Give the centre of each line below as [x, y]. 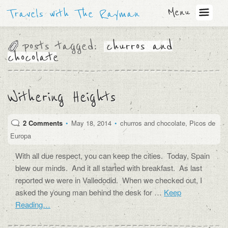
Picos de [202, 123]
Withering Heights [62, 97]
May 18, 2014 [91, 123]
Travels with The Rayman [74, 14]
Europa [21, 136]
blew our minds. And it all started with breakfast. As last [109, 168]
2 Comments [43, 123]
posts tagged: [60, 46]
